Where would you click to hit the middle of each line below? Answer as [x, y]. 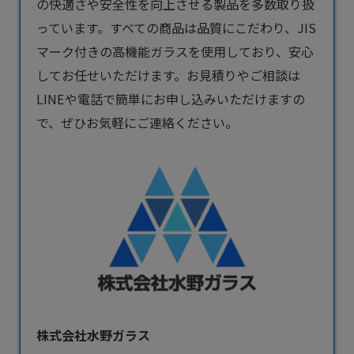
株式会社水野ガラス [93, 335]
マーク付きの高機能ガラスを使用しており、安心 [175, 51]
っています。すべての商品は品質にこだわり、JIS [176, 28]
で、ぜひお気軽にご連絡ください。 [137, 122]
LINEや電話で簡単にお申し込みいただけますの [171, 99]
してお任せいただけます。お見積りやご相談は [168, 75]
